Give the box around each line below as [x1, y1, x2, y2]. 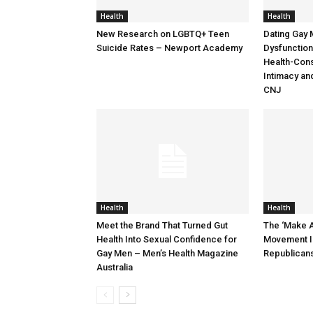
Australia [96, 262, 133, 272]
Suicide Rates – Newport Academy [96, 43, 242, 53]
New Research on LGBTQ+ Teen [96, 29, 229, 39]
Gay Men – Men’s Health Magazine [96, 248, 238, 259]
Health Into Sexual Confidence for [96, 234, 237, 245]
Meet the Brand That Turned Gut [96, 220, 228, 231]
